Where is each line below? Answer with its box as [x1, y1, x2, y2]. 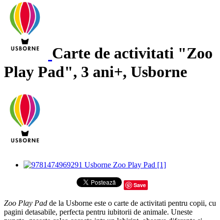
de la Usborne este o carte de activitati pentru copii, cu [49, 199, 216, 208]
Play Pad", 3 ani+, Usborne [4, 62, 187, 81]
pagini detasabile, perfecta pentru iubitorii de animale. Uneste [4, 208, 192, 217]
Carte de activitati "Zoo [52, 44, 213, 62]
